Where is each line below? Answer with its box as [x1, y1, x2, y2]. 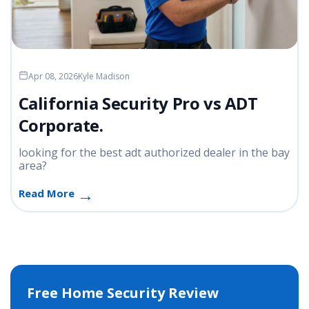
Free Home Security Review [27, 283, 219, 302]
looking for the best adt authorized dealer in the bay [18, 145, 290, 161]
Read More [18, 186, 77, 201]
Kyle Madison [77, 70, 130, 83]
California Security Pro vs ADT [18, 92, 258, 115]
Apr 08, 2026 [28, 70, 78, 83]
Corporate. [18, 114, 103, 137]
